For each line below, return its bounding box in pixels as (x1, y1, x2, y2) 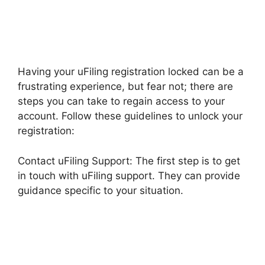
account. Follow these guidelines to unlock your (18, 110, 243, 122)
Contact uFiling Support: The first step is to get (18, 154, 240, 167)
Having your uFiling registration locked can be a (18, 66, 244, 77)
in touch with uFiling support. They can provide (18, 169, 240, 182)
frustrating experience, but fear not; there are (18, 80, 233, 92)
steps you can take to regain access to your (18, 95, 225, 107)
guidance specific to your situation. (18, 184, 183, 196)
